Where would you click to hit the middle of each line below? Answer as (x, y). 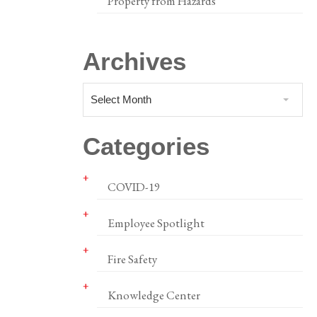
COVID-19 (133, 187)
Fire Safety (132, 259)
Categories (146, 146)
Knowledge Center (154, 295)
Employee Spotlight (156, 223)
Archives (134, 61)
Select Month (121, 99)
